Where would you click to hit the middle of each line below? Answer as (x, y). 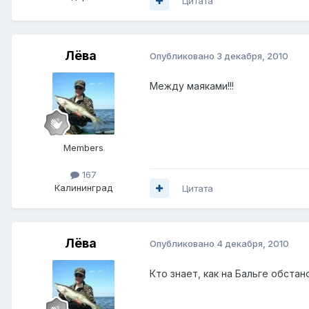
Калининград (83, 187)
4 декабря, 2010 (253, 244)
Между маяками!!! (192, 86)
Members (83, 147)
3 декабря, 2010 (252, 56)
